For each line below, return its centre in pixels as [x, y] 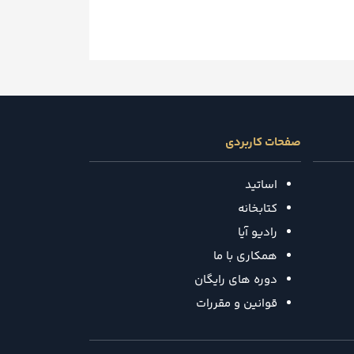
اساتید [262, 185]
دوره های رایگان [236, 280]
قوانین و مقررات [237, 303]
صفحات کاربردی [264, 143]
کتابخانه [258, 209]
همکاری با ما [246, 256]
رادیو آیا [258, 232]
